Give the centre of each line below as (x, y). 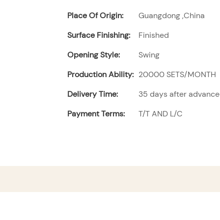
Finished (154, 35)
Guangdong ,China (172, 16)
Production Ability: (100, 75)
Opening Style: (94, 55)
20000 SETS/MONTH (177, 75)
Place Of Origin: (95, 16)
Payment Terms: (96, 114)
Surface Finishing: (99, 35)
